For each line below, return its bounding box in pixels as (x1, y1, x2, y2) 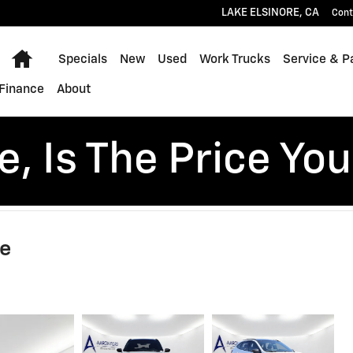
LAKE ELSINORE (221, 7, 299, 18)
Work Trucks (199, 53, 271, 65)
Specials (58, 53, 108, 65)
